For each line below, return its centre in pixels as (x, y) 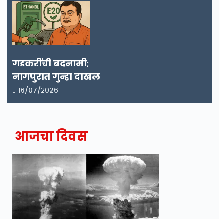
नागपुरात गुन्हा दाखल (56, 76)
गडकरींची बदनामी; (51, 63)
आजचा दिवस (51, 136)
